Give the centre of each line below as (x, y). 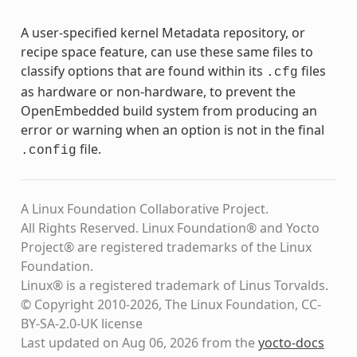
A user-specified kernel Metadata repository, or (163, 33)
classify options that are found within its (143, 71)
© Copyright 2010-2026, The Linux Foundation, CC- (171, 305)
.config (48, 151)
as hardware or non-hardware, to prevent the (158, 92)
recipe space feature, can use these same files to (167, 52)
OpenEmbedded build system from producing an (169, 111)
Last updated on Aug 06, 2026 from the (139, 343)
